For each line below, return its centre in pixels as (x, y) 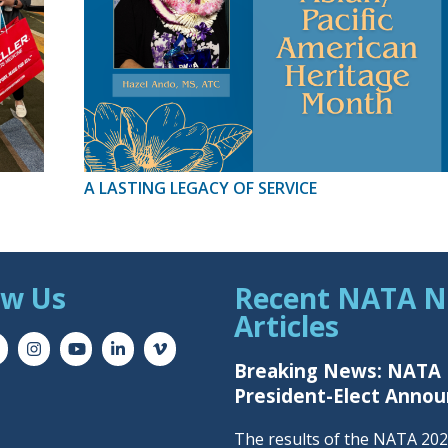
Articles (286, 325)
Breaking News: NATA (337, 371)
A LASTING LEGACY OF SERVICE (200, 187)
